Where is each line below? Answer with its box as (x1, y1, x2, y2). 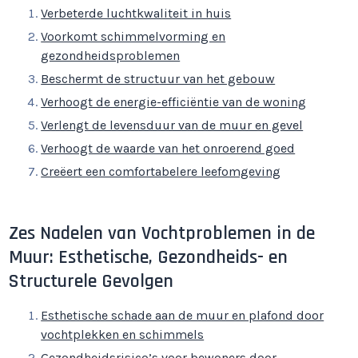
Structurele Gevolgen (9, 269, 174, 293)
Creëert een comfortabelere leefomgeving (41, 164, 281, 179)
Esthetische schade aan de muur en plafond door (41, 308, 324, 323)
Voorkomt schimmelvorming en (41, 29, 226, 44)
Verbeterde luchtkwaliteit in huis (41, 6, 232, 21)
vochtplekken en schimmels (41, 327, 205, 342)
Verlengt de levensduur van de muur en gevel (41, 117, 304, 133)
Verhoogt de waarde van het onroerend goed (41, 141, 296, 156)
